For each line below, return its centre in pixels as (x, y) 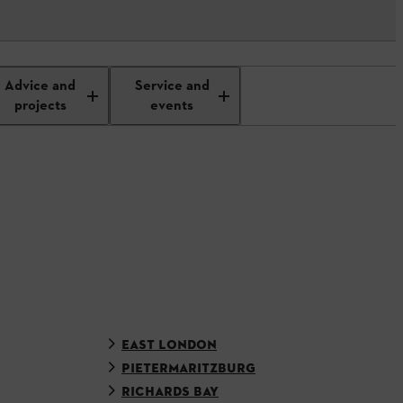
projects (40, 106)
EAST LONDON (169, 345)
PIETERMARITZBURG (188, 368)
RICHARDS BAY (170, 392)
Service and (172, 86)
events (172, 106)
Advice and (40, 86)
